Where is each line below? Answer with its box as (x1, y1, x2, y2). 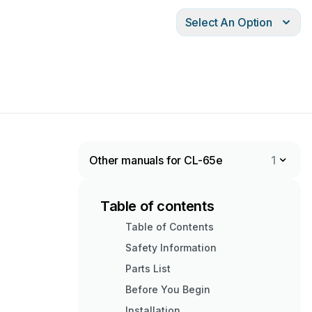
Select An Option (185, 15, 272, 29)
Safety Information (125, 242, 217, 253)
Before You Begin (125, 283, 210, 295)
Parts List (125, 263, 171, 274)
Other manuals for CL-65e (89, 153, 224, 167)
